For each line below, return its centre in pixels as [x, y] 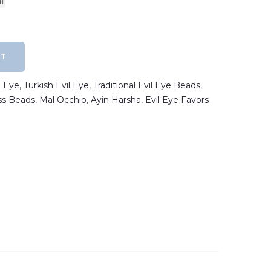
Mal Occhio [63, 100]
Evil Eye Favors [177, 100]
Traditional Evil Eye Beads [147, 86]
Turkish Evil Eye [56, 86]
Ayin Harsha [116, 100]
